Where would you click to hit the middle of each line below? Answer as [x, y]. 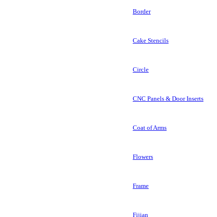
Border [142, 12]
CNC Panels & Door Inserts [168, 99]
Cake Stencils [151, 41]
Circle [141, 70]
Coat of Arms [150, 128]
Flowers [143, 157]
